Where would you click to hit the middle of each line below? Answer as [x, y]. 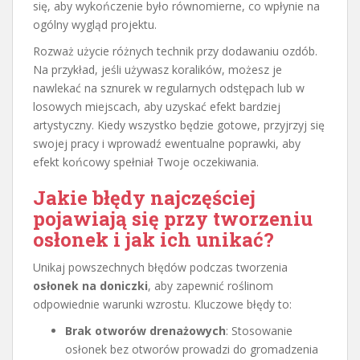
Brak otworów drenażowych [145, 330]
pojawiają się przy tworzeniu [173, 218]
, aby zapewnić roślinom [211, 285]
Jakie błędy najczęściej [144, 197]
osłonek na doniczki [90, 285]
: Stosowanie [259, 330]
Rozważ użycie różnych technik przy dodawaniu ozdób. [175, 51]
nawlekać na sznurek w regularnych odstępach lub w [169, 88]
